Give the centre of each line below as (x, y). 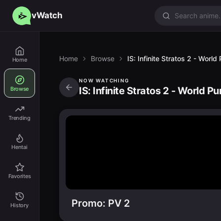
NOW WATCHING (104, 80)
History (19, 205)
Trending (19, 118)
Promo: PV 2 (101, 203)
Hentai (19, 147)
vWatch (47, 15)
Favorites (19, 176)
